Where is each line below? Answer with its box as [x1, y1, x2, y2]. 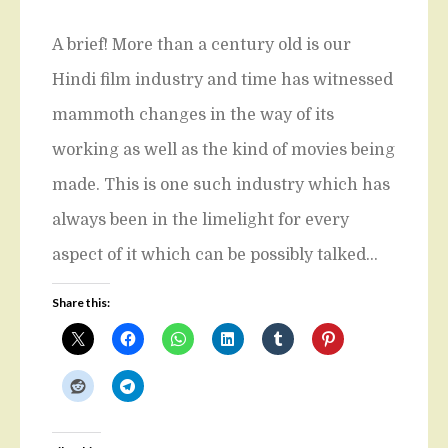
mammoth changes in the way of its [52, 105, 334, 124]
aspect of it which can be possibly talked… [52, 245, 378, 264]
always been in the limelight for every [52, 210, 349, 229]
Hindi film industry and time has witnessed [52, 70, 393, 89]
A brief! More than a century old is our [52, 35, 351, 54]
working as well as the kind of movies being [52, 140, 395, 159]
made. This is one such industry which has [52, 175, 390, 194]
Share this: [52, 294, 110, 310]
